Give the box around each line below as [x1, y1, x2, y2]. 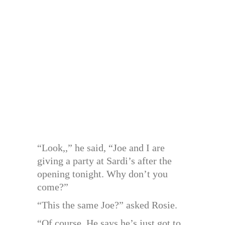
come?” [37, 181, 68, 193]
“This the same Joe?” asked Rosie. [37, 199, 177, 211]
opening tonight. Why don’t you [37, 168, 168, 180]
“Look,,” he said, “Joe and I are [37, 142, 165, 154]
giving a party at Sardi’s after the [37, 155, 172, 167]
